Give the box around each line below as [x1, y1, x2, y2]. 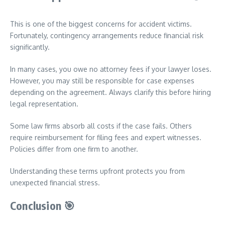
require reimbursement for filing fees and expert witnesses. [10, 133, 201, 142]
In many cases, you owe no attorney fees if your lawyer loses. [10, 65, 211, 73]
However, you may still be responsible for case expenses [10, 76, 194, 85]
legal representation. [10, 99, 78, 108]
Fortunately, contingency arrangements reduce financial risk [10, 31, 203, 40]
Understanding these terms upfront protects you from [10, 167, 185, 175]
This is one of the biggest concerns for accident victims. [10, 20, 192, 28]
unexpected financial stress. [10, 178, 100, 187]
